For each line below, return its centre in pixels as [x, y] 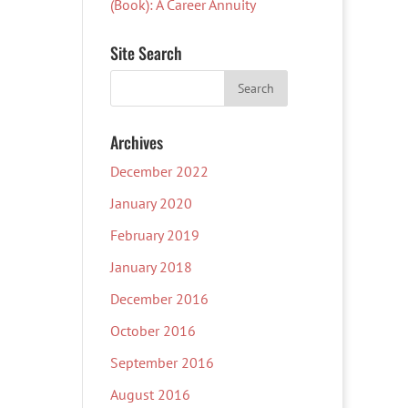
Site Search [146, 53]
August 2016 [150, 394]
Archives [136, 142]
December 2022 [159, 171]
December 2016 [159, 299]
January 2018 [151, 267]
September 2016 [162, 362]
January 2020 [151, 203]
